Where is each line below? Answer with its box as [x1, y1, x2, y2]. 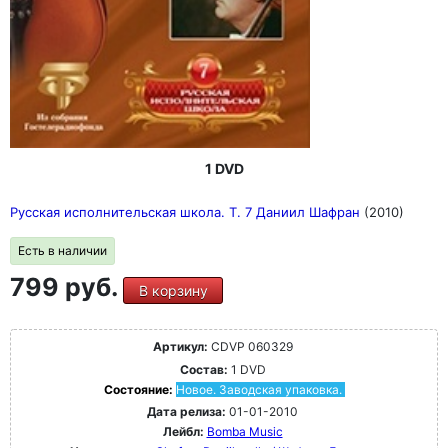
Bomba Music [206, 423, 283, 439]
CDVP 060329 [207, 338, 293, 354]
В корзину [138, 281, 208, 299]
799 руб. [10, 271, 123, 302]
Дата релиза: [147, 403, 226, 419]
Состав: [179, 361, 228, 377]
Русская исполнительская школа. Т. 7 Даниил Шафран [10, 203, 364, 220]
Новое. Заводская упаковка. [175, 381, 342, 397]
